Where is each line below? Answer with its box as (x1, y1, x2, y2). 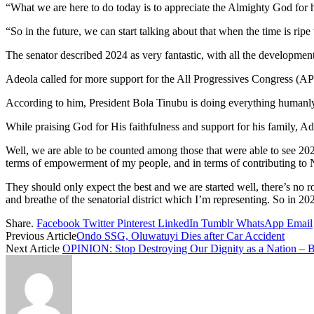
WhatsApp (236, 217, 284, 229)
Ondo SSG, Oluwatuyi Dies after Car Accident (76, 229, 285, 242)
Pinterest (117, 217, 155, 229)
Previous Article (6, 229, 76, 242)
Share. (6, 217, 34, 229)
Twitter (83, 217, 114, 229)
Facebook (36, 217, 80, 229)
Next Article (6, 242, 62, 254)
